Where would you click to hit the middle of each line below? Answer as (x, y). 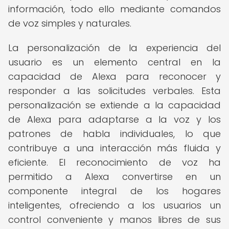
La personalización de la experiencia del (114, 48)
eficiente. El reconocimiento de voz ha (114, 162)
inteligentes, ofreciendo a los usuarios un (114, 205)
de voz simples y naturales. (70, 23)
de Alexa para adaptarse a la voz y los (114, 119)
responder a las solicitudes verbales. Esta (114, 91)
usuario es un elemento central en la (114, 62)
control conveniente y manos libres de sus (114, 220)
